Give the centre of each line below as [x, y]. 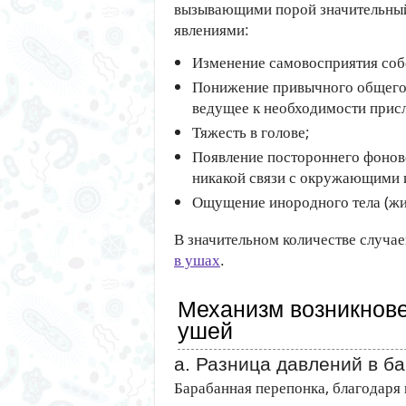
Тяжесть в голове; [251, 132]
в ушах [197, 260]
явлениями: [212, 29]
